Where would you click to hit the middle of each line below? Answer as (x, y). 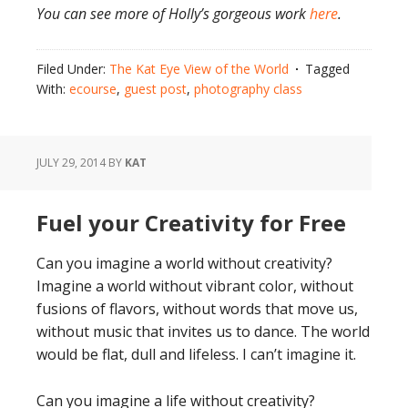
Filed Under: (73, 69)
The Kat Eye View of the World (199, 69)
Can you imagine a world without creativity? (184, 264)
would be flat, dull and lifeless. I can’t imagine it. (196, 355)
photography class (248, 89)
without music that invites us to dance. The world (203, 332)
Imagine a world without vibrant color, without (195, 286)
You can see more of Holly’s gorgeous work (173, 14)
